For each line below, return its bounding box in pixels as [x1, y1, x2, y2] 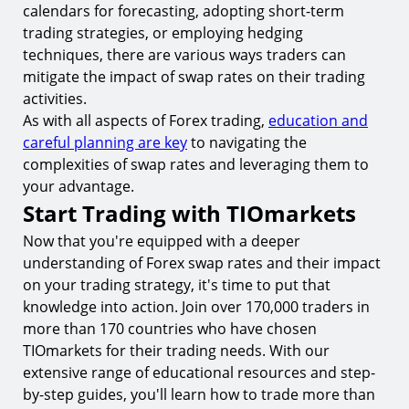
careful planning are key [23, 132, 187, 152]
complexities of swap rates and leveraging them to [23, 154, 369, 174]
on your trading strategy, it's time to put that [23, 275, 330, 295]
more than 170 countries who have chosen [23, 319, 317, 339]
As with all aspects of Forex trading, [23, 110, 268, 131]
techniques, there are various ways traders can [23, 45, 346, 65]
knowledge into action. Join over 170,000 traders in [23, 297, 370, 317]
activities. [23, 89, 87, 109]
